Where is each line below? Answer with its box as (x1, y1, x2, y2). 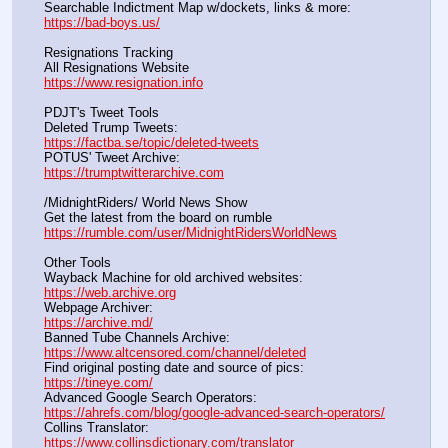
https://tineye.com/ (44, 375, 153, 391)
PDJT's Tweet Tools (44, 105, 159, 121)
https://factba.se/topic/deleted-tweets (44, 135, 259, 151)
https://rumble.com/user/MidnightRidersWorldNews (44, 225, 337, 241)
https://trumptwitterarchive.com (44, 165, 224, 181)
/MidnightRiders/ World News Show (44, 195, 247, 211)
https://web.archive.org (44, 285, 176, 301)
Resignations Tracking (44, 44, 173, 60)
